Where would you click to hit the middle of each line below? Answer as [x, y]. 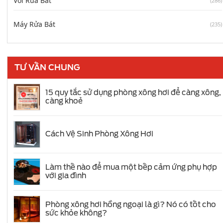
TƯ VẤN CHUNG [47, 67]
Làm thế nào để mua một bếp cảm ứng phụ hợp [131, 167]
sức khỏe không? [76, 213]
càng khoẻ [64, 101]
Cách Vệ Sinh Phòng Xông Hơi [99, 134]
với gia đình [66, 175]
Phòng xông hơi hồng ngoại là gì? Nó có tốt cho [131, 204]
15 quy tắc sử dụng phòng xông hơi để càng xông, [133, 92]
